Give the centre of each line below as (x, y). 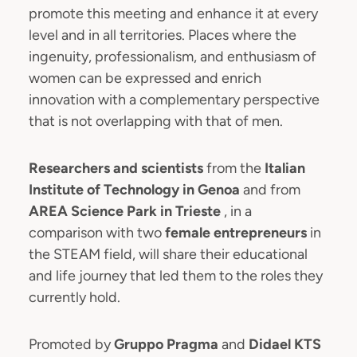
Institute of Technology (106, 189)
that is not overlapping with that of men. (156, 121)
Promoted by (71, 344)
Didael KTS (285, 344)
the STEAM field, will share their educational (168, 254)
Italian (285, 168)
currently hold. (75, 297)
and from (272, 189)
